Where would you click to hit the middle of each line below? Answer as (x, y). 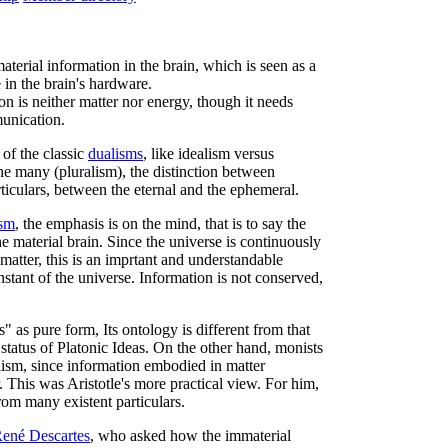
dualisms (115, 153)
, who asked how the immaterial (190, 435)
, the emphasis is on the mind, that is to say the (160, 223)
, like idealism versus (208, 153)
